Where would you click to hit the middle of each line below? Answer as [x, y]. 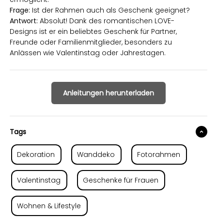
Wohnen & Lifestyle [49, 206]
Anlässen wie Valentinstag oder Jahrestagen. [88, 53]
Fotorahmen [159, 154]
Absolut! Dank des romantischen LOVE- [107, 21]
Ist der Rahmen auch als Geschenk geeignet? [111, 10]
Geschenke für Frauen [121, 180]
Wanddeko [96, 154]
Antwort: [25, 21]
